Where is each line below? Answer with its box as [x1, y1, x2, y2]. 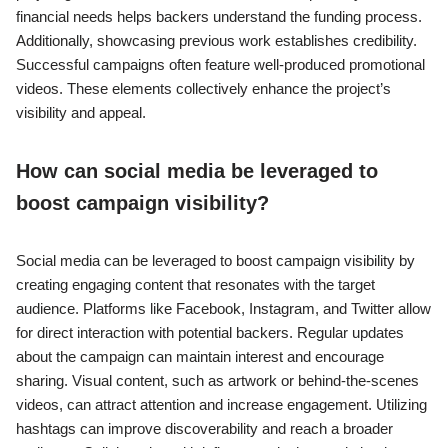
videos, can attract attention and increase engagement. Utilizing [16, 396, 427, 414]
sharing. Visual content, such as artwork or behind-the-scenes [16, 372, 419, 390]
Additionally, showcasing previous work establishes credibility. [16, 32, 417, 50]
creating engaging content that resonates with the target [16, 276, 375, 294]
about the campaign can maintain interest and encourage [16, 348, 384, 366]
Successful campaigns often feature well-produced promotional [16, 56, 425, 74]
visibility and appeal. [16, 104, 146, 122]
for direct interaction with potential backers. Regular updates [16, 324, 404, 342]
